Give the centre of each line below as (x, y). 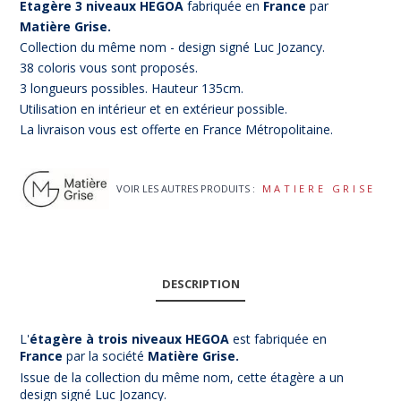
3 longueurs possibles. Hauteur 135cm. (134, 88)
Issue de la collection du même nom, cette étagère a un (182, 377)
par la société (107, 355)
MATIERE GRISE (319, 189)
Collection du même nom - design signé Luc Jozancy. (175, 47)
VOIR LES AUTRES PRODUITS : (186, 188)
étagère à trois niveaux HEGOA (132, 338)
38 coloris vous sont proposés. (111, 67)
